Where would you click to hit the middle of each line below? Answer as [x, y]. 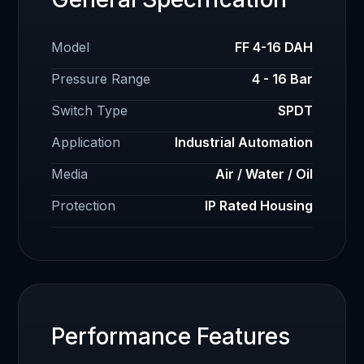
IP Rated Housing [258, 205]
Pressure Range [101, 78]
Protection [84, 205]
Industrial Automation [243, 142]
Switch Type [90, 110]
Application [86, 142]
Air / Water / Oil [264, 173]
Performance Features [171, 336]
